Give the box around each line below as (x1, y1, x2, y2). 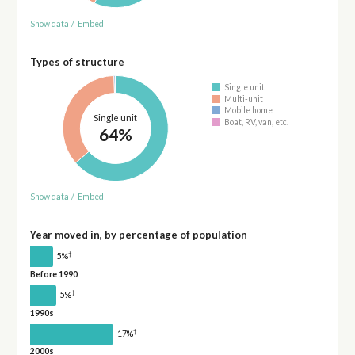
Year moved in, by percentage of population (29, 228, 247, 242)
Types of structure (29, 55, 124, 68)
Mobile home (224, 105, 273, 116)
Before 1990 (29, 269, 78, 279)
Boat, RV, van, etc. (224, 116, 289, 127)
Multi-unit (224, 94, 264, 104)
